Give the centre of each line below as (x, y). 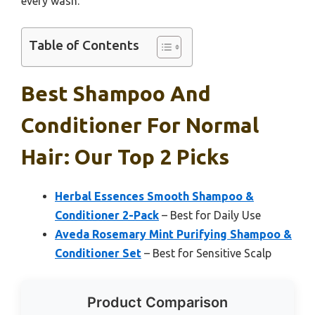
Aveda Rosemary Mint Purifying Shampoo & (173, 234)
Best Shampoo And (116, 94)
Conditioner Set (98, 253)
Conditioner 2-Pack (107, 216)
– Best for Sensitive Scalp (206, 253)
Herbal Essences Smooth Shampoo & (154, 197)
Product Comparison (157, 303)
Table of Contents (84, 45)
